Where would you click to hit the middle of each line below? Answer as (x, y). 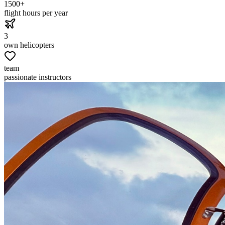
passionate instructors (38, 77)
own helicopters (29, 45)
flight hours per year (36, 13)
